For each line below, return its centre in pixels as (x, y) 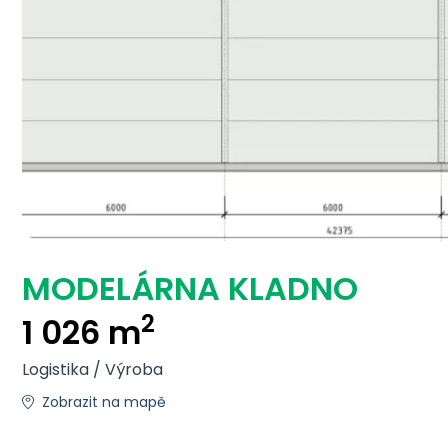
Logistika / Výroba (92, 369)
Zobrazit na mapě (104, 402)
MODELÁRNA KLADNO (190, 288)
